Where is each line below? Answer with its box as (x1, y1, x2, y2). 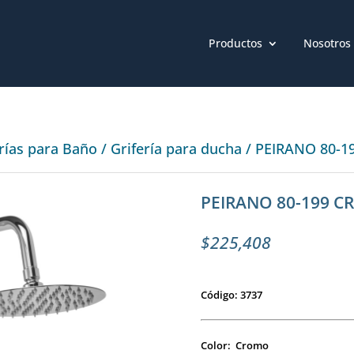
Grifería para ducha (111, 138, 243, 158)
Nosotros (303, 36, 351, 51)
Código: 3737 (200, 287, 262, 302)
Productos (208, 36, 262, 51)
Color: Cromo (200, 337, 269, 352)
